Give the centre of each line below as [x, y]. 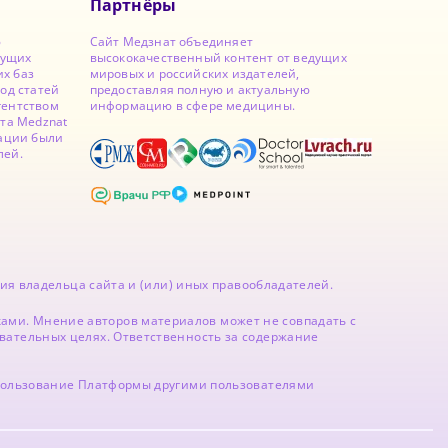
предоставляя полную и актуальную [199, 89]
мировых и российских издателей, [194, 73]
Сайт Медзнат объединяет [171, 41]
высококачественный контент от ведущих [218, 57]
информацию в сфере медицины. [192, 105]
